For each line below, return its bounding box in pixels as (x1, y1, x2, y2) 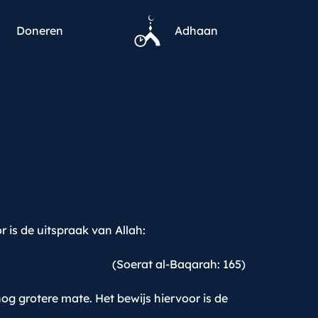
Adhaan (175, 23, 219, 38)
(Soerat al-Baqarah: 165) (112, 257, 246, 271)
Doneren (16, 23, 63, 38)
